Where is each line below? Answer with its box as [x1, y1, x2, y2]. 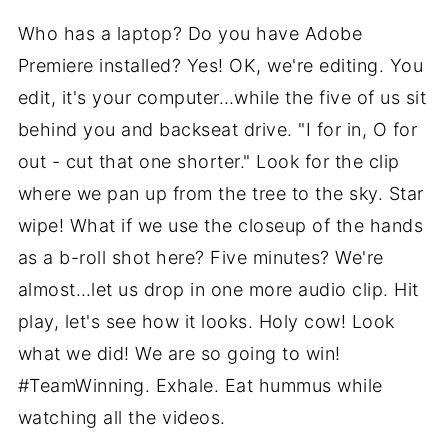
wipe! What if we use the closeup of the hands [17, 214, 424, 236]
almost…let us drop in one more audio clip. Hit [17, 278, 419, 300]
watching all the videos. [17, 406, 226, 428]
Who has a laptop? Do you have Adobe [17, 22, 363, 44]
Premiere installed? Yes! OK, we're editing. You [17, 54, 424, 76]
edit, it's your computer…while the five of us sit [17, 86, 427, 108]
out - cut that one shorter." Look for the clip [17, 150, 400, 172]
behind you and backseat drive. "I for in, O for [17, 118, 418, 140]
